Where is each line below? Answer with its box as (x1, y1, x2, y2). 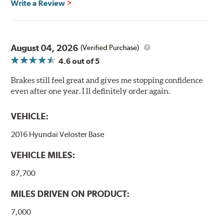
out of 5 (71, 56, 100, 66)
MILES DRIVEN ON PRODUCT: (11, 189, 130, 199)
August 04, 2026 (11, 42, 79, 53)
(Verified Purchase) (81, 43, 139, 53)
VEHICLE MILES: (11, 149, 76, 160)
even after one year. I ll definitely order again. (11, 86, 170, 95)
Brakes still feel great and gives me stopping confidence (11, 75, 203, 84)
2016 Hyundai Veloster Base (11, 129, 105, 139)
